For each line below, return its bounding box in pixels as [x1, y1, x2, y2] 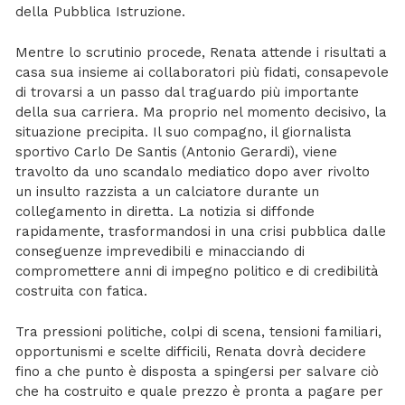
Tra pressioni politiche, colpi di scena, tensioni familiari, [15, 323, 382, 340]
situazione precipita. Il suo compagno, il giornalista [15, 123, 353, 140]
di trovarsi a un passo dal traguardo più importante [15, 83, 360, 100]
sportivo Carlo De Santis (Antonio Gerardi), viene [15, 143, 338, 160]
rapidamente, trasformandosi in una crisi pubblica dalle [15, 222, 387, 240]
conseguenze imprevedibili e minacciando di [15, 242, 306, 259]
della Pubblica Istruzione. [15, 4, 186, 21]
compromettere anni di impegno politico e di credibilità [15, 262, 380, 279]
